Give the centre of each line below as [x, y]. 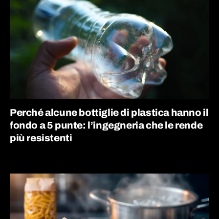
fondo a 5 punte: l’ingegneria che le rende [106, 125]
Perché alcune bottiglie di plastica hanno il [109, 112]
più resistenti [41, 138]
